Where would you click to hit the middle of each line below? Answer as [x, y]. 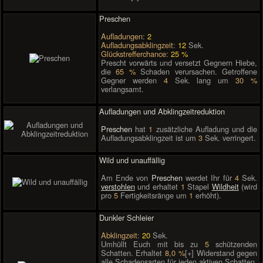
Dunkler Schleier [127, 217]
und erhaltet [158, 187]
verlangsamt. [122, 89]
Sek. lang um [202, 80]
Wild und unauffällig [132, 160]
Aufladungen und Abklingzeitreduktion [162, 111]
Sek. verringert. [229, 138]
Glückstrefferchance [133, 54]
